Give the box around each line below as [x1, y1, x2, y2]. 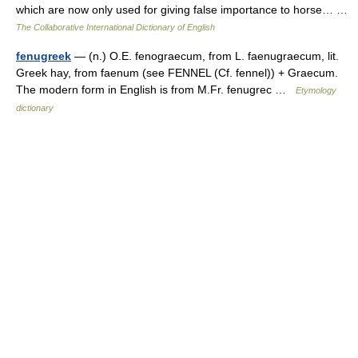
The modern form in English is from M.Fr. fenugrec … [16, 83, 296, 96]
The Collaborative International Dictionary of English [16, 22, 215, 32]
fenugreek [16, 50, 71, 62]
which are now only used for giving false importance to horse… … [16, 3, 354, 16]
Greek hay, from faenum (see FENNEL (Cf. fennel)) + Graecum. [16, 66, 338, 79]
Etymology [296, 86, 336, 95]
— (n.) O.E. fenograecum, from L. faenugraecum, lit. [71, 50, 339, 62]
